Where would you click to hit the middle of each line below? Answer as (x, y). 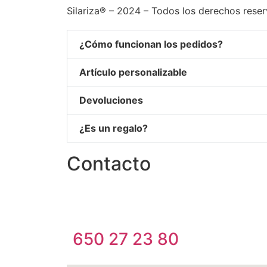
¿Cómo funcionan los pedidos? (151, 44)
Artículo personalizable (133, 72)
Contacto (109, 164)
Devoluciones (111, 100)
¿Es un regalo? (114, 128)
